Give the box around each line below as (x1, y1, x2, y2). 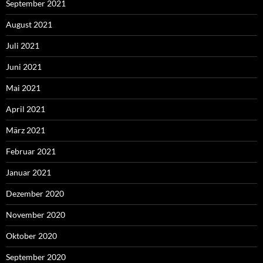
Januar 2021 (6, 167, 51, 178)
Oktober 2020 (6, 231, 57, 241)
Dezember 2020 (6, 188, 64, 199)
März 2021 (6, 125, 45, 136)
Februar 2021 (6, 146, 56, 157)
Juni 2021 (6, 62, 42, 72)
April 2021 (6, 104, 45, 114)
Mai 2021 (6, 83, 41, 93)
